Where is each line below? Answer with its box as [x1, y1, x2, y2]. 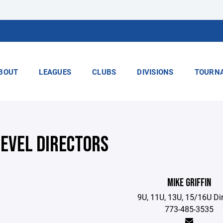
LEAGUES [39, 67, 71, 77]
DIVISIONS [137, 67, 174, 77]
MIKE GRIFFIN [167, 176, 212, 190]
